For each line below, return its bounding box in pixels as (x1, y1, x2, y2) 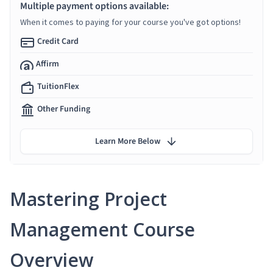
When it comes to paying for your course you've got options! (20, 16, 241, 27)
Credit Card (37, 35, 79, 48)
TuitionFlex (37, 80, 79, 93)
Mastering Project (10, 186, 167, 211)
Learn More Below (95, 135, 160, 147)
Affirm (36, 57, 59, 70)
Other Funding (37, 102, 90, 115)
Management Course (10, 216, 195, 242)
